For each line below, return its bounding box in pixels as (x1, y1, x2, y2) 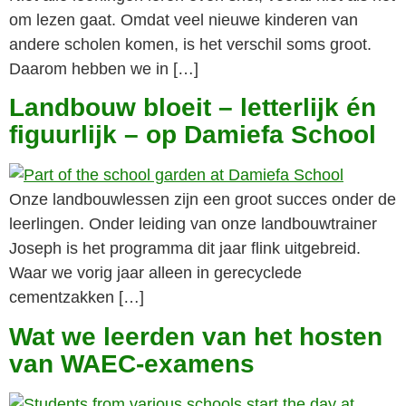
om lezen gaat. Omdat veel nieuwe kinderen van (9, 11, 358, 30)
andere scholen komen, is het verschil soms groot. (9, 35, 372, 54)
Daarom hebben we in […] (9, 60, 198, 79)
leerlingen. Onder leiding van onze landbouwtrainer (9, 215, 377, 234)
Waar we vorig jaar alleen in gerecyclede (9, 264, 302, 283)
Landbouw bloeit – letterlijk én (9, 93, 376, 122)
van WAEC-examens (9, 349, 255, 378)
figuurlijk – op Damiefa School (9, 121, 376, 150)
